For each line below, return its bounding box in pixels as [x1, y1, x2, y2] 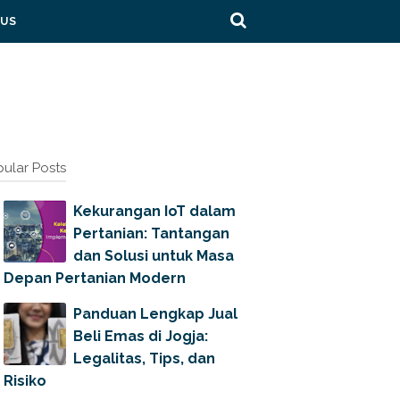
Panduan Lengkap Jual [73, 305, 237, 322]
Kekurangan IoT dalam [73, 203, 236, 220]
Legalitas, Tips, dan [73, 350, 215, 367]
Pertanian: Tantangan [73, 225, 229, 242]
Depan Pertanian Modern [4, 270, 186, 287]
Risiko [4, 372, 46, 389]
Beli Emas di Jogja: [73, 328, 208, 345]
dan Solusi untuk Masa [73, 247, 234, 264]
